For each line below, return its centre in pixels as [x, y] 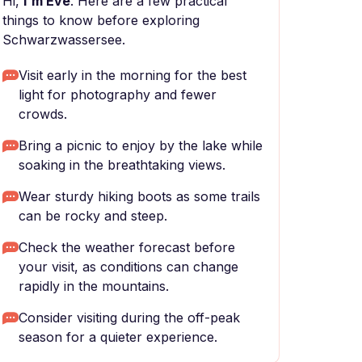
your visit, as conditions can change [128, 267]
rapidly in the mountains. [94, 286]
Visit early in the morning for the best [133, 75]
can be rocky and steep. [93, 216]
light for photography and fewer [118, 95]
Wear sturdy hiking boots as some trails [139, 196]
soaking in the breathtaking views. [122, 165]
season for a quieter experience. [118, 337]
